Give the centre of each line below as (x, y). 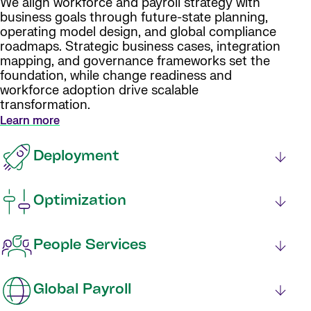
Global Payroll (82, 291)
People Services (90, 246)
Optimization (80, 202)
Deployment (76, 157)
